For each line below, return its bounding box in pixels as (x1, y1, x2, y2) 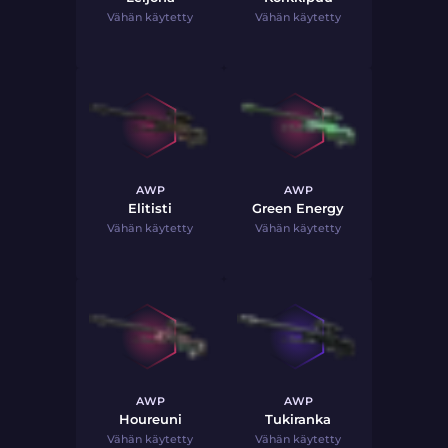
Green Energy (252, 200, 344, 216)
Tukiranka (265, 411, 331, 427)
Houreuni (118, 411, 182, 427)
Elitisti (128, 200, 172, 216)
